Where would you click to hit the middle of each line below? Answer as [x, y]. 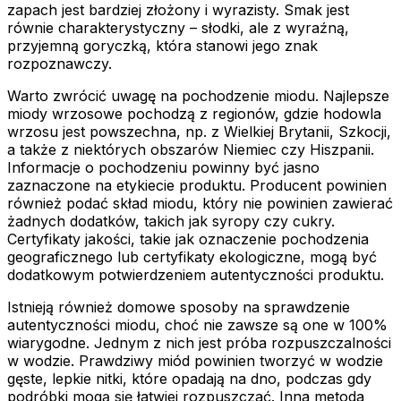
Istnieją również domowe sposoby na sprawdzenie [179, 307]
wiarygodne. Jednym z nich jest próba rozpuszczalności [199, 342]
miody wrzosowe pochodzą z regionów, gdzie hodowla [194, 113]
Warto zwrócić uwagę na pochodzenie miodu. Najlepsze [198, 95]
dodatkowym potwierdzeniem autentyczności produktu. [196, 274]
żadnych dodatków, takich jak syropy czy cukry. [171, 221]
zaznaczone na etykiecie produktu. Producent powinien [197, 185]
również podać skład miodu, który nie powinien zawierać [200, 203]
